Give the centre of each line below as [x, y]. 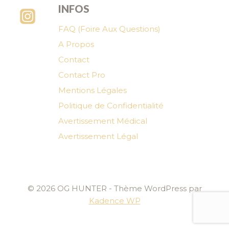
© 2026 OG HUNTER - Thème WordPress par [114, 188]
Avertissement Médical [103, 121]
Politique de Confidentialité [111, 106]
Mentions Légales [93, 90]
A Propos [76, 44]
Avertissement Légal [98, 136]
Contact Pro [82, 75]
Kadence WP [114, 201]
